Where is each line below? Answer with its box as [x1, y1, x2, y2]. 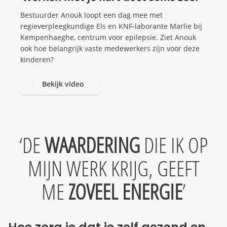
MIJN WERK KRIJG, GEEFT [27, 154, 200, 183]
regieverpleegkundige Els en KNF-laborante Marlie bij [20, 21, 202, 31]
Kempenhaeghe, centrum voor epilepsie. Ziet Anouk [20, 32, 196, 43]
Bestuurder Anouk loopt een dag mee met [20, 10, 163, 20]
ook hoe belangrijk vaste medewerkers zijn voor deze [20, 44, 200, 54]
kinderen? [20, 55, 54, 65]
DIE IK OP [140, 130, 208, 160]
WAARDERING [45, 130, 140, 160]
